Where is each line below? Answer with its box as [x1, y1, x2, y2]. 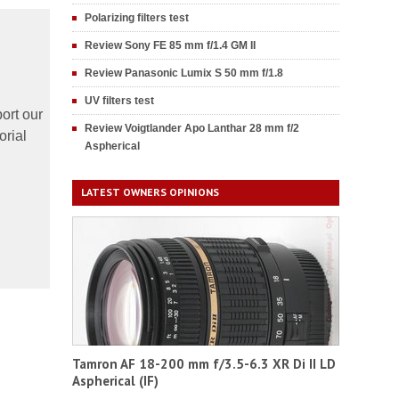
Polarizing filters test [85, 12, 189, 24]
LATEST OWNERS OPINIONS [81, 185, 219, 199]
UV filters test [85, 94, 154, 107]
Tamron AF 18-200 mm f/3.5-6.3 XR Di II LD [72, 355, 336, 372]
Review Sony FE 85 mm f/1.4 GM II [85, 39, 256, 52]
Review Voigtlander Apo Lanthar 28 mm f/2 [85, 122, 299, 134]
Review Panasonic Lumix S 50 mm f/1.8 [85, 67, 283, 79]
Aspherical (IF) [72, 372, 159, 389]
